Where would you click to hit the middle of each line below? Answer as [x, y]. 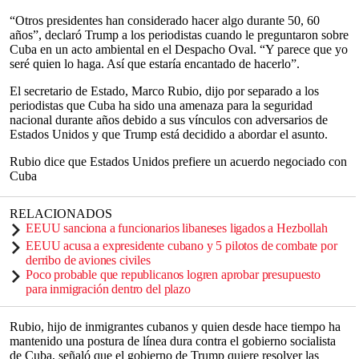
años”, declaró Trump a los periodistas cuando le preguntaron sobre [179, 35]
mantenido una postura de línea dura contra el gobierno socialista [173, 341]
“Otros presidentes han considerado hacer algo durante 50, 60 [165, 20]
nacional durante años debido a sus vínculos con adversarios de [169, 120]
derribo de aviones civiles [88, 260]
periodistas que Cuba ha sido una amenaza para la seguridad [161, 105]
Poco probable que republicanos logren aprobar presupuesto [173, 274]
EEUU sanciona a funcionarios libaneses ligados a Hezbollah [177, 228]
